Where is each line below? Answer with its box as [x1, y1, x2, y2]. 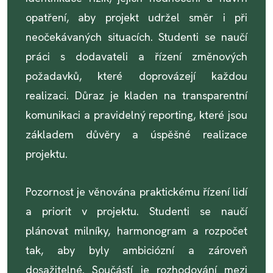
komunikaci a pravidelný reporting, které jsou [26, 108, 247, 122]
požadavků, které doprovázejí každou [26, 69, 247, 83]
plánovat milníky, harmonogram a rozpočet [26, 224, 247, 238]
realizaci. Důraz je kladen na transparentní [26, 88, 247, 102]
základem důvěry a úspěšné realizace [26, 127, 247, 141]
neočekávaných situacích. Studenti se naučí [26, 30, 247, 44]
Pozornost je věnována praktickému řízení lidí [26, 185, 247, 199]
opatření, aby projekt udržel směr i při [26, 10, 247, 24]
